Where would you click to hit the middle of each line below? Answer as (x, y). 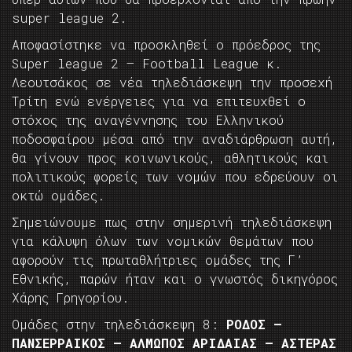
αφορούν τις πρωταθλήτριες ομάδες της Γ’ (158, 260)
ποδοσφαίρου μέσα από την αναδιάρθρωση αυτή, (175, 139)
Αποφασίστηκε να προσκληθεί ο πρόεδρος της (166, 45)
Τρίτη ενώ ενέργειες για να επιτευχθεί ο (159, 101)
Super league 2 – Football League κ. (147, 64)
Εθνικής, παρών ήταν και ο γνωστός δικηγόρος (175, 279)
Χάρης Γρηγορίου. (71, 298)
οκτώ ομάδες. (59, 196)
